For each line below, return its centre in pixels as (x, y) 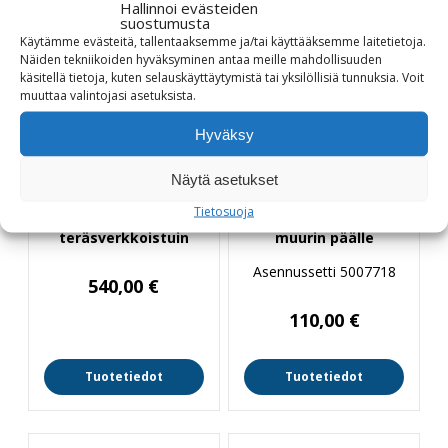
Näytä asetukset (224, 178)
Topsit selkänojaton (123, 218)
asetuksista (161, 95)
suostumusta (165, 22)
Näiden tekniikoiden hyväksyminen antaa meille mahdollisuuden (201, 59)
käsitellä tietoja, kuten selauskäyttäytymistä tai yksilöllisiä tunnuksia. (211, 77)
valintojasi (98, 95)
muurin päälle (324, 237)
